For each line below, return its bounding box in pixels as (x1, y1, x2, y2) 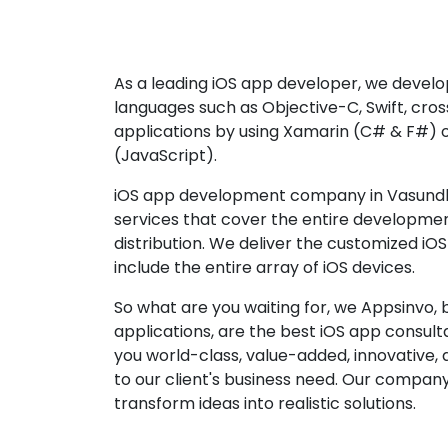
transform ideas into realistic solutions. (114, 392, 416, 416)
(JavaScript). (114, 144, 217, 168)
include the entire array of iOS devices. (114, 256, 415, 280)
